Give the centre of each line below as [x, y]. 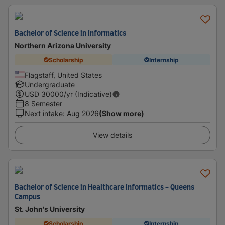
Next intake [44, 113]
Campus [27, 197]
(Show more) [122, 113]
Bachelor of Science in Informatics [70, 34]
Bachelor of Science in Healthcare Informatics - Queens [104, 188]
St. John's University [50, 209]
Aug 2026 [83, 113]
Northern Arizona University [63, 45]
